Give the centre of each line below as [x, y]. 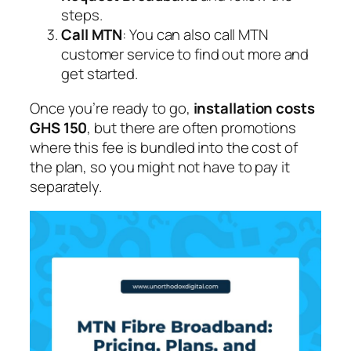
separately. [66, 186]
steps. [82, 15]
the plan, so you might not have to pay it [160, 166]
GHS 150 [59, 127]
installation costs [254, 108]
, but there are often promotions [192, 127]
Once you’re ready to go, [112, 108]
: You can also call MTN [195, 35]
